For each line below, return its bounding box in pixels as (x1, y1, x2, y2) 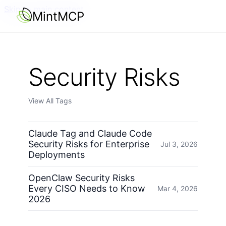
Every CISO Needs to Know (28, 183, 145, 194)
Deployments (28, 149, 85, 160)
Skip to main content (4, 4, 84, 14)
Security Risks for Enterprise (28, 139, 149, 150)
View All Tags (28, 96, 72, 105)
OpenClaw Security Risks (28, 173, 135, 184)
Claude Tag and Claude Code (28, 128, 152, 139)
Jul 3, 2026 (160, 140, 198, 149)
